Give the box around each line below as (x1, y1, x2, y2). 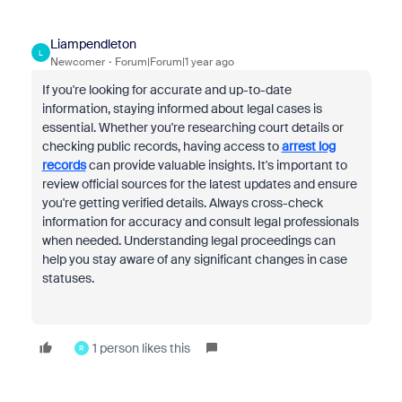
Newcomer (49, 55, 105, 69)
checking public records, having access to (41, 138, 282, 154)
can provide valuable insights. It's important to (85, 157, 347, 173)
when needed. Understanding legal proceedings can (41, 232, 336, 249)
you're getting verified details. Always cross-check (41, 195, 323, 211)
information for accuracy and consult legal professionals (41, 214, 359, 230)
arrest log (281, 138, 336, 154)
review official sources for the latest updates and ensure (41, 176, 357, 192)
